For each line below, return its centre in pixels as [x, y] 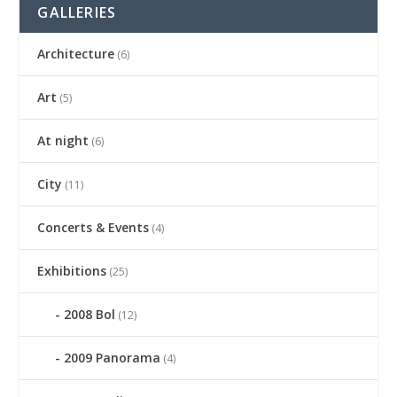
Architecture [76, 54]
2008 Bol [90, 314]
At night [63, 140]
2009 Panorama [113, 358]
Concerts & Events [93, 227]
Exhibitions [72, 271]
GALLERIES [77, 12]
